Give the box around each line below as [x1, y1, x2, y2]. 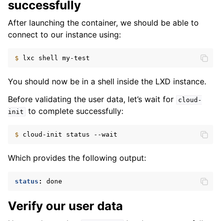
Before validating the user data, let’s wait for [8, 94, 176, 104]
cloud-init [23, 131, 62, 138]
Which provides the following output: [8, 153, 146, 163]
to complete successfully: [25, 106, 123, 116]
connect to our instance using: [8, 30, 121, 39]
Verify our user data [8, 199, 123, 213]
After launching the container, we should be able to [8, 18, 199, 28]
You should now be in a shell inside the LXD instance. [8, 76, 206, 86]
